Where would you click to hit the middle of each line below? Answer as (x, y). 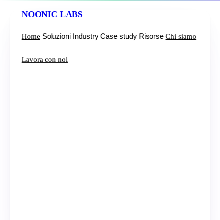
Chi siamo (181, 36)
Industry (86, 36)
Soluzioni (56, 36)
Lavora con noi (45, 59)
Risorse (151, 36)
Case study (119, 36)
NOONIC (40, 14)
